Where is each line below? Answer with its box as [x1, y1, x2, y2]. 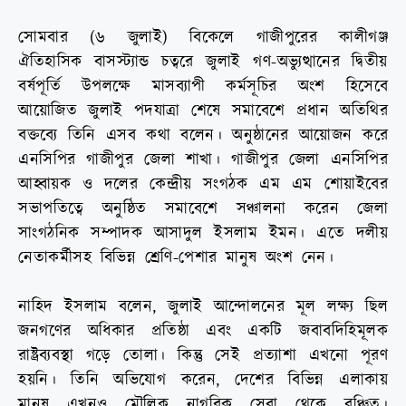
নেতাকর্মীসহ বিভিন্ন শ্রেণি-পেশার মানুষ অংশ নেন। [18, 246, 333, 270]
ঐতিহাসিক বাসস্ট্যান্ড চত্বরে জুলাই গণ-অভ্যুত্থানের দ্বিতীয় [18, 51, 388, 74]
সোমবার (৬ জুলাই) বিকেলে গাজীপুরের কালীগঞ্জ [18, 26, 388, 50]
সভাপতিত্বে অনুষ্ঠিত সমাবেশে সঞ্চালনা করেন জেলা [18, 198, 388, 221]
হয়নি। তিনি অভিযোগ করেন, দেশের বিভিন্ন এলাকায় [18, 369, 388, 392]
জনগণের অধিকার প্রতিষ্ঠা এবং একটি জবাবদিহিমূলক [18, 320, 388, 343]
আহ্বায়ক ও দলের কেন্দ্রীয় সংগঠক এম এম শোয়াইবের [18, 173, 388, 197]
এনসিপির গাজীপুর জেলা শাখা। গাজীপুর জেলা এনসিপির [18, 149, 388, 172]
